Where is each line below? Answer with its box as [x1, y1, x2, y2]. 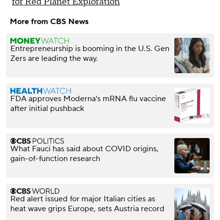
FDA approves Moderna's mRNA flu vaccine [10, 94, 166, 104]
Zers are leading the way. [10, 54, 98, 64]
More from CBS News [10, 17, 88, 27]
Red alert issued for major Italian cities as [10, 194, 155, 204]
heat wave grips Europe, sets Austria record [10, 204, 165, 214]
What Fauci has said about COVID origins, [10, 144, 159, 154]
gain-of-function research [10, 154, 100, 164]
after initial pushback [10, 104, 84, 114]
